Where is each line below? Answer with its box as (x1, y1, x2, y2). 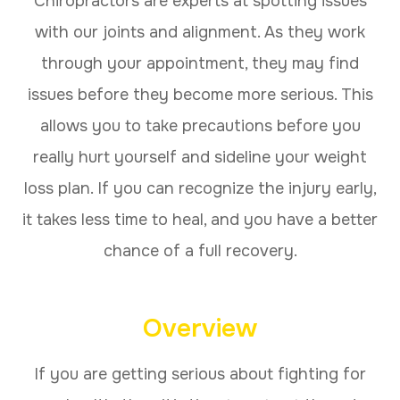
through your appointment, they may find (41, 53, 359, 73)
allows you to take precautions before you (39, 115, 361, 136)
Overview (143, 312, 257, 345)
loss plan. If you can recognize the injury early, (23, 178, 377, 198)
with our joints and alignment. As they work (35, 21, 365, 42)
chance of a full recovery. (103, 240, 297, 261)
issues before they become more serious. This (27, 84, 373, 104)
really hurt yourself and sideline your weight (33, 146, 367, 167)
